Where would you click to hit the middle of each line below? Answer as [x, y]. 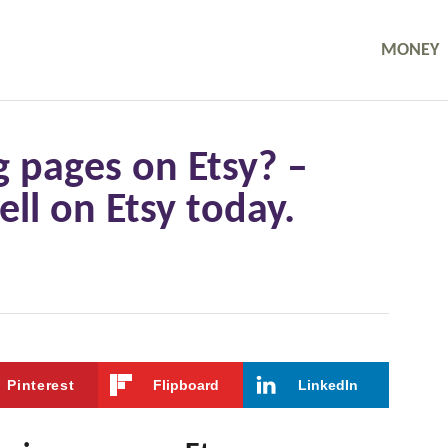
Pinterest [41, 385]
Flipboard [185, 385]
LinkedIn [328, 385]
